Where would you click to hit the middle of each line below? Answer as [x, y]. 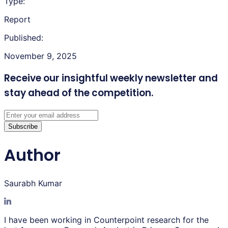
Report [17, 19]
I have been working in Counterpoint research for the [106, 220]
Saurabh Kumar [33, 183]
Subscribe [23, 127]
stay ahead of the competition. [79, 93]
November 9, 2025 [40, 56]
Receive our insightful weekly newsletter [100, 78]
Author [32, 155]
